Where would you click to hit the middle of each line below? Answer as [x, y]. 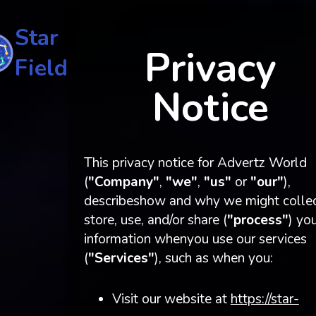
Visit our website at [171, 299]
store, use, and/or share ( [155, 220]
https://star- [265, 299]
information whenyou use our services [195, 239]
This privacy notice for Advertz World [195, 163]
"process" [257, 220]
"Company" [123, 182]
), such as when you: [213, 259]
